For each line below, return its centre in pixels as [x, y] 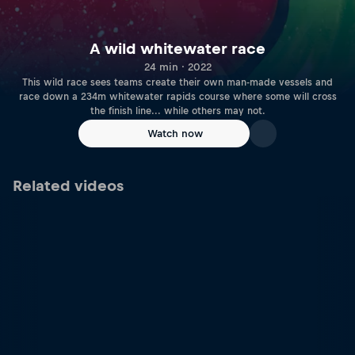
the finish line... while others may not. [177, 111]
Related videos [68, 186]
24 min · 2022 [177, 67]
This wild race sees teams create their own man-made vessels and [177, 83]
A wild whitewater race [177, 49]
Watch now [175, 134]
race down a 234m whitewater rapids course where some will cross [177, 97]
